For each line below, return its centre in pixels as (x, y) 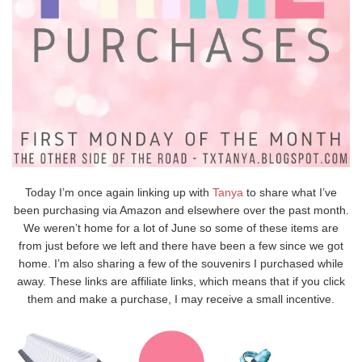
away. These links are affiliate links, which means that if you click (181, 281)
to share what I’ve (290, 192)
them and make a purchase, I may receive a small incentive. (181, 299)
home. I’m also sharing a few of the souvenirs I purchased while (181, 263)
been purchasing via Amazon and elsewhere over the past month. (181, 210)
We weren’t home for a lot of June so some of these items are (181, 227)
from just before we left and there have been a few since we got (181, 245)
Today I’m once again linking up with (119, 192)
